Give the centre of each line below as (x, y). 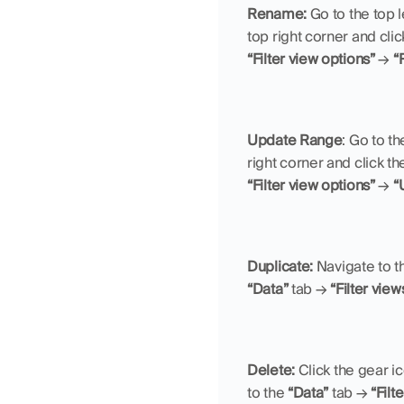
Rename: (279, 14)
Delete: (273, 371)
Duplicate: (282, 267)
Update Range (295, 141)
